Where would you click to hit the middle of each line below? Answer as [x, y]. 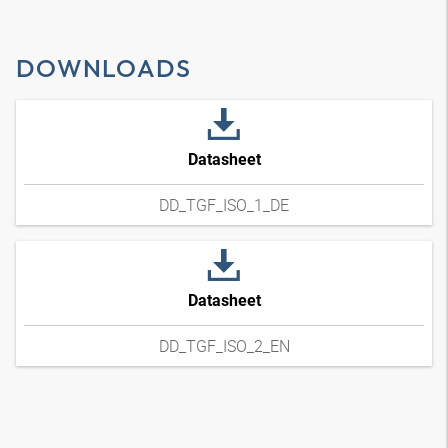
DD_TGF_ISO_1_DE [224, 205]
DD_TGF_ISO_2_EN [224, 346]
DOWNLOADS [104, 68]
